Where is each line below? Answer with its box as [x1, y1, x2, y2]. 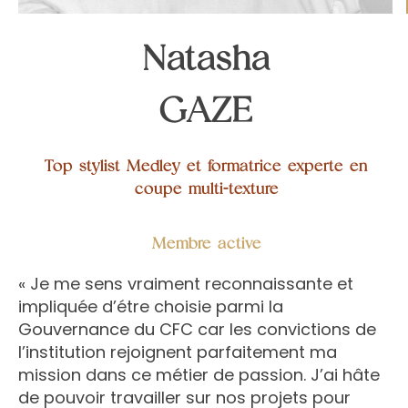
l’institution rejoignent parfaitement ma [18, 341, 337, 363]
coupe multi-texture [134, 178, 279, 198]
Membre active [151, 233, 261, 252]
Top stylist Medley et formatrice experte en [45, 156, 368, 175]
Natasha [142, 36, 270, 79]
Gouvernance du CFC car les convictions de [18, 318, 376, 341]
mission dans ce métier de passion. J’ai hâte [18, 363, 380, 386]
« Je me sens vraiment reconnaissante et [18, 272, 353, 295]
